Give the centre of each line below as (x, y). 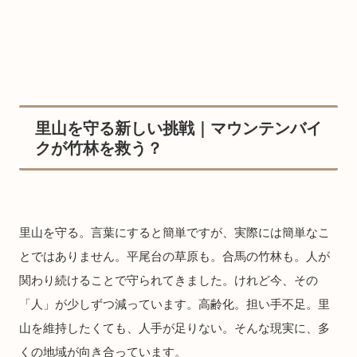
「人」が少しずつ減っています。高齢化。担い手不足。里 (175, 304)
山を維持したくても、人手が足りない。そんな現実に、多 (175, 328)
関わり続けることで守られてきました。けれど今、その (169, 280)
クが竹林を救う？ (99, 149)
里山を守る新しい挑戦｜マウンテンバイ (178, 129)
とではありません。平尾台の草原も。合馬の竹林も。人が (175, 257)
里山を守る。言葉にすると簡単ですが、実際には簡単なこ (175, 233)
